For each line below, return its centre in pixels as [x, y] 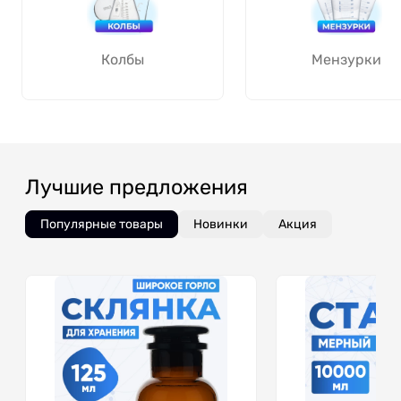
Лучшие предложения [137, 187]
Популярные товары [102, 224]
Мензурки [346, 59]
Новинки [221, 224]
